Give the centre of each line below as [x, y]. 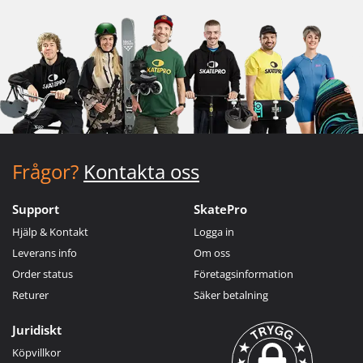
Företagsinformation [243, 273]
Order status [43, 273]
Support [36, 209]
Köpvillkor [36, 352]
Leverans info [45, 252]
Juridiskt [37, 329]
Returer [30, 295]
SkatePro [220, 209]
